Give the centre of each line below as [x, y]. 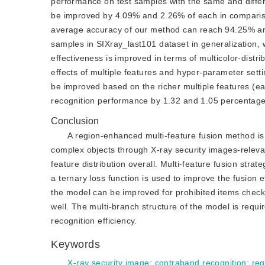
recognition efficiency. [94, 221]
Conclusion [75, 121]
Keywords [77, 244]
